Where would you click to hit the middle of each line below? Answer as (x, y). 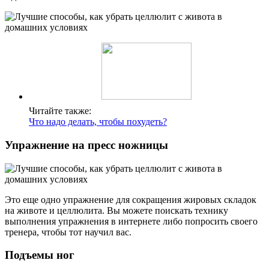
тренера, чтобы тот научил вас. (68, 232)
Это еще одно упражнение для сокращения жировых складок (131, 199)
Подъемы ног (40, 255)
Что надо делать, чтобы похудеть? (98, 122)
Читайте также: (60, 111)
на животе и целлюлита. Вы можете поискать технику (116, 210)
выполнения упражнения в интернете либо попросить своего (131, 221)
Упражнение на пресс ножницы (86, 145)
